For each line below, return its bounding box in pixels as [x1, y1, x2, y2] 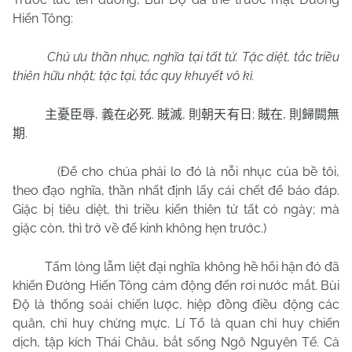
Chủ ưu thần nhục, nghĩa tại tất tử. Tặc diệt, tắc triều [46, 49, 340, 64]
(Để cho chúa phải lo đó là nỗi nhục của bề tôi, [57, 164, 340, 179]
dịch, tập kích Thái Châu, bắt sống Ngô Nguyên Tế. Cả [13, 335, 339, 350]
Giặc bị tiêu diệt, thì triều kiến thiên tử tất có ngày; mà [13, 202, 339, 217]
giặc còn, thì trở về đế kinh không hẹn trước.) [13, 221, 266, 236]
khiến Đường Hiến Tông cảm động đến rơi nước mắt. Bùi [13, 278, 339, 293]
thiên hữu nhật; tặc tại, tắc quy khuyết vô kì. [13, 68, 255, 83]
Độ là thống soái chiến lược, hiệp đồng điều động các [13, 297, 339, 312]
